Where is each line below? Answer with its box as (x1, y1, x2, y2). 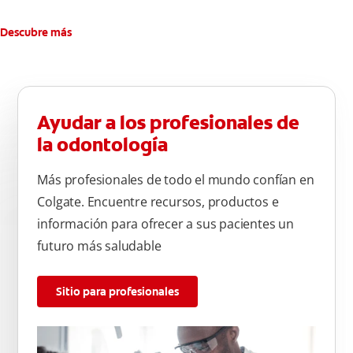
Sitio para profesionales (56, 284, 180, 299)
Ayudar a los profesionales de (37, 110, 300, 136)
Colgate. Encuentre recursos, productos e (37, 193, 279, 211)
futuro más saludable (37, 237, 162, 255)
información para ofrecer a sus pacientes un (37, 215, 294, 233)
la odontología (37, 132, 169, 158)
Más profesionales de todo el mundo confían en (37, 171, 314, 189)
